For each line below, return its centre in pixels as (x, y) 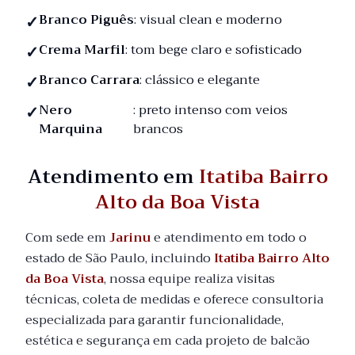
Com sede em (67, 238)
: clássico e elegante (200, 80)
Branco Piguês (86, 20)
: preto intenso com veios (211, 110)
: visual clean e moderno (208, 20)
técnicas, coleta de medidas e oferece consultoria (174, 300)
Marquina (71, 129)
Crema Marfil (82, 50)
